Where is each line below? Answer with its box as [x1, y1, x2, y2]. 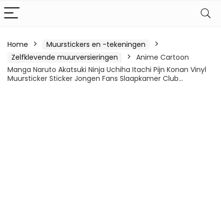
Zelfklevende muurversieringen [11, 52, 118, 62]
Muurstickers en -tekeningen [46, 39, 146, 49]
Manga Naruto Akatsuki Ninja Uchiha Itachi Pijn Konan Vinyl [7, 65, 206, 74]
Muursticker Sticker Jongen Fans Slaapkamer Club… [7, 74, 183, 83]
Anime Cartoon [136, 52, 189, 62]
